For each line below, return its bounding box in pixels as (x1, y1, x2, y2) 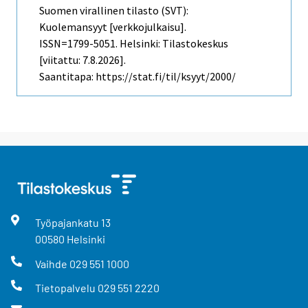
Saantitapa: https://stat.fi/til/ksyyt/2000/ (39, 69, 236, 84)
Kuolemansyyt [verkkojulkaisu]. (39, 20, 186, 34)
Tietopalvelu (34, 280, 98, 294)
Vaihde (34, 256, 69, 270)
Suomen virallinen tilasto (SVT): (39, 3, 188, 18)
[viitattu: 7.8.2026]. (39, 53, 126, 67)
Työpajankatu (34, 216, 101, 230)
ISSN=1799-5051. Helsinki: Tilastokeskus (39, 36, 228, 51)
